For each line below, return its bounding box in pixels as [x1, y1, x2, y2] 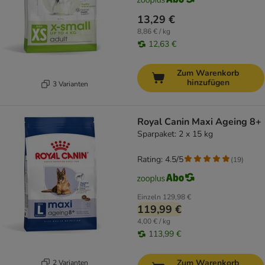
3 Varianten [52, 79, 88, 89]
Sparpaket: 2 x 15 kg [137, 128, 213, 140]
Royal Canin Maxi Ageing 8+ [137, 115, 261, 129]
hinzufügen [186, 77, 230, 89]
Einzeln [137, 192, 161, 202]
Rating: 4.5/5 [137, 154, 183, 166]
